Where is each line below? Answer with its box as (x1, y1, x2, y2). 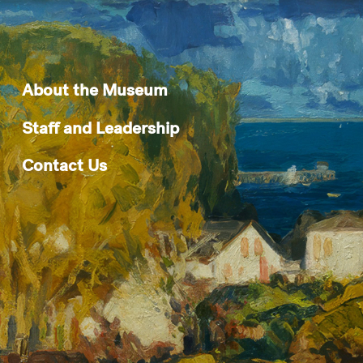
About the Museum (21, 79, 168, 100)
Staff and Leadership (21, 116, 179, 139)
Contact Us (21, 154, 107, 176)
